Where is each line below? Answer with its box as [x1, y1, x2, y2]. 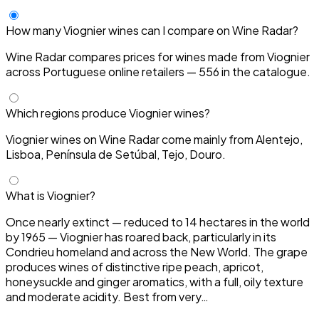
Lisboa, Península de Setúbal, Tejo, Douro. [6, 147, 226, 162]
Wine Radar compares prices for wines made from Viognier [6, 49, 310, 65]
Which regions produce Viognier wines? [6, 105, 210, 121]
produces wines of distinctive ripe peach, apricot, [6, 259, 263, 275]
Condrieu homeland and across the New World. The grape [6, 244, 308, 260]
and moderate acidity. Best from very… [6, 289, 209, 305]
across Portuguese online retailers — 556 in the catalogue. [6, 64, 310, 80]
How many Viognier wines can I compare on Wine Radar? [6, 23, 298, 38]
